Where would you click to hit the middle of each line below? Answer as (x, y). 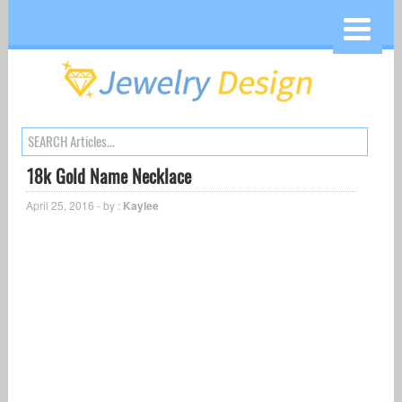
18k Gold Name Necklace (108, 177)
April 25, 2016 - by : (74, 205)
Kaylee (140, 206)
